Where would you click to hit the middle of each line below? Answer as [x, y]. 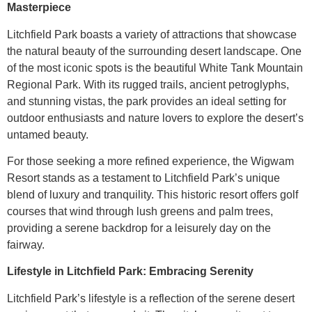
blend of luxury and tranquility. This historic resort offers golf [153, 194]
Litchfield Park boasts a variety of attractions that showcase [152, 34]
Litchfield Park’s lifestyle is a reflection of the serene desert [151, 298]
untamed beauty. [48, 134]
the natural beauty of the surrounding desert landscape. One [154, 51]
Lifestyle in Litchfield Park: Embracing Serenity [130, 272]
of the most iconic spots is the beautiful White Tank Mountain [155, 68]
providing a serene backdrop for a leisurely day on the [139, 228]
